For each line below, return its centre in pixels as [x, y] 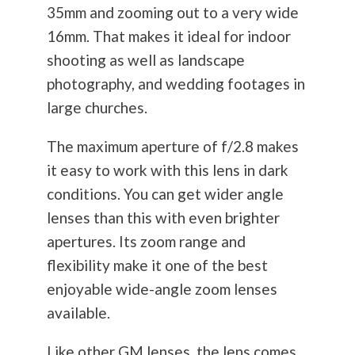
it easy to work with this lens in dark [167, 170]
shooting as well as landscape [145, 60]
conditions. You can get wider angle [165, 194]
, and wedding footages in [218, 84]
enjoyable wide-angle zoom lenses [162, 289]
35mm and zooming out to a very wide [172, 13]
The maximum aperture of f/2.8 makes [172, 147]
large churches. [97, 108]
